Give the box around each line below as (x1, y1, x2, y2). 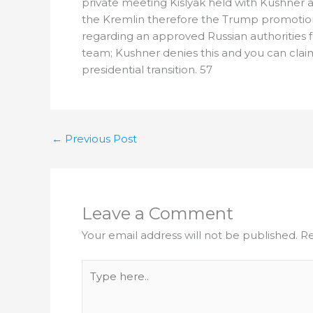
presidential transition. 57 (82, 63, 212, 76)
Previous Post (62, 132, 137, 145)
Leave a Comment (82, 203, 233, 224)
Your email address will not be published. (82, 228, 298, 242)
